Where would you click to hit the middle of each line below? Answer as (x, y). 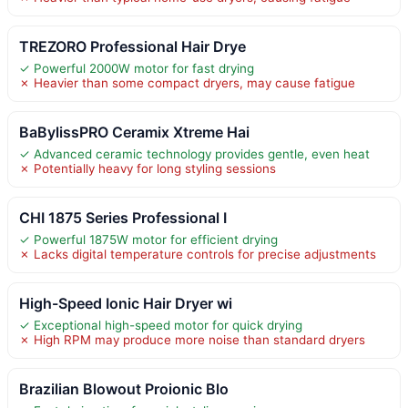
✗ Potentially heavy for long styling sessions (148, 168)
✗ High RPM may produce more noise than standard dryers (192, 339)
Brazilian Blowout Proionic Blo (124, 388)
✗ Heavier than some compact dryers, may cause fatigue (187, 82)
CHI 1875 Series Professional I (123, 217)
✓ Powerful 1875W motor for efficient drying (148, 239)
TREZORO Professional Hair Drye (133, 46)
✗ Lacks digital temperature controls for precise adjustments (198, 254)
